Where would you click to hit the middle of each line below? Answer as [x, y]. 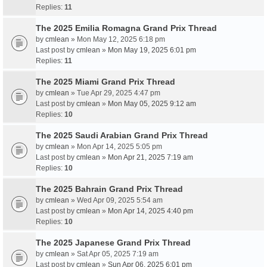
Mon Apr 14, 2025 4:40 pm [150, 211]
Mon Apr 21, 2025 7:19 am [150, 157]
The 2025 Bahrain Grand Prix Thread [109, 189]
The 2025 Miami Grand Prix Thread [105, 82]
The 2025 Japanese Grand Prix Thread [113, 243]
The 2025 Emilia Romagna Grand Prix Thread [126, 28]
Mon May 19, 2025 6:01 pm [152, 50]
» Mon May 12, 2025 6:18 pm [117, 39]
